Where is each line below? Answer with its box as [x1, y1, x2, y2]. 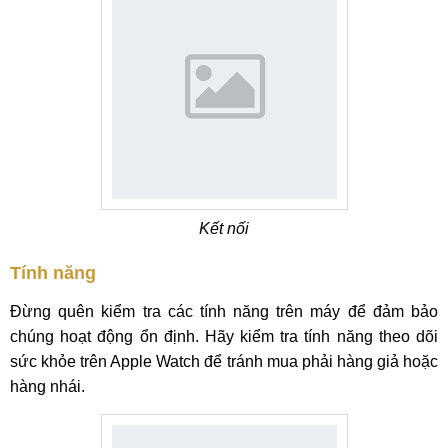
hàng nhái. [10, 378, 85, 395]
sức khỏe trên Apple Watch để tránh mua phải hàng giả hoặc [10, 353, 438, 370]
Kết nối [199, 220, 249, 237]
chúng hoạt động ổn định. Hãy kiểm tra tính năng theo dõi [10, 328, 438, 345]
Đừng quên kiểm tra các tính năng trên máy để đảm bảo [10, 303, 438, 320]
